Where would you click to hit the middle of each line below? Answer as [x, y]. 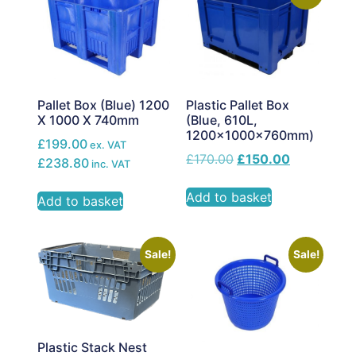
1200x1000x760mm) [250, 135]
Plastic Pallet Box [238, 105]
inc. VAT [110, 164]
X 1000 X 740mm [89, 120]
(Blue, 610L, [222, 120]
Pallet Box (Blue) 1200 [104, 105]
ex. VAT [107, 145]
